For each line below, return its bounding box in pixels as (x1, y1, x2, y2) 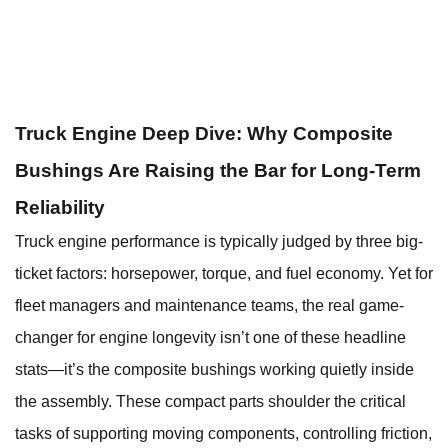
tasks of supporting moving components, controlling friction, (15, 425, 432, 443)
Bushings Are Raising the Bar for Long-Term (15, 160, 421, 182)
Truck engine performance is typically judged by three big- (15, 233, 423, 251)
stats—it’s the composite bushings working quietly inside (15, 361, 414, 379)
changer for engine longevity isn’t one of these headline (15, 329, 406, 347)
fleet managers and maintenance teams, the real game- (15, 297, 404, 315)
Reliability (15, 197, 105, 219)
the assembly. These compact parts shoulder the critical (15, 393, 406, 411)
